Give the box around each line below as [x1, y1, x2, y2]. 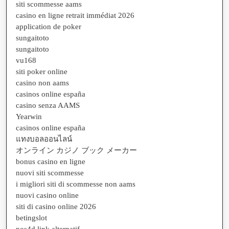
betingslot [16, 213, 47, 222]
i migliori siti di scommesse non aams [16, 179, 135, 188]
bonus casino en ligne [16, 157, 85, 166]
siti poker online [16, 67, 67, 76]
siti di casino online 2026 [16, 202, 96, 211]
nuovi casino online [16, 191, 79, 199]
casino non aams [16, 78, 69, 87]
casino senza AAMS [16, 101, 80, 109]
